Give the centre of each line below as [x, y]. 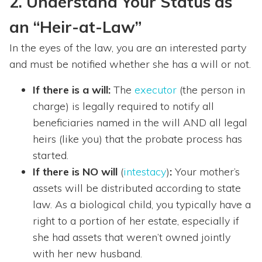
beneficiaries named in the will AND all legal [140, 122]
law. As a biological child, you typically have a [142, 204]
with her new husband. [87, 253]
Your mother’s [206, 171]
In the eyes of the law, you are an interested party [128, 47]
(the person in [211, 89]
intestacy [145, 171]
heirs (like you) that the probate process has [137, 139]
